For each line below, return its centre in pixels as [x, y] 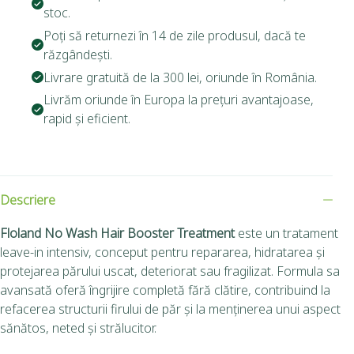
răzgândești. [78, 54]
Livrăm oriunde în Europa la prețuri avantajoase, [179, 100]
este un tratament [286, 233]
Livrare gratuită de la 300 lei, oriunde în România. [180, 77]
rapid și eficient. [87, 119]
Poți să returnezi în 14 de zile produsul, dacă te [175, 35]
